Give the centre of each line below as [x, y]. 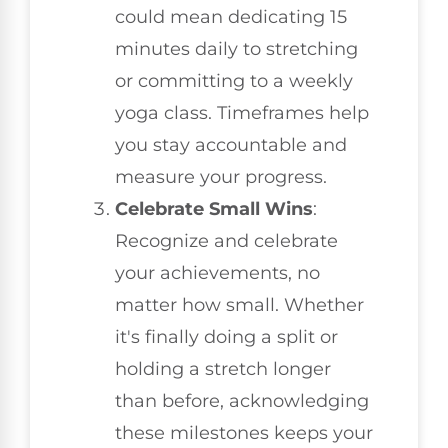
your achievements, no [217, 272]
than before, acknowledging [242, 400]
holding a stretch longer [223, 368]
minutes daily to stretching [236, 48]
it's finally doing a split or [226, 336]
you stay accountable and [231, 144]
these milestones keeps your [244, 432]
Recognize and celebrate [226, 240]
